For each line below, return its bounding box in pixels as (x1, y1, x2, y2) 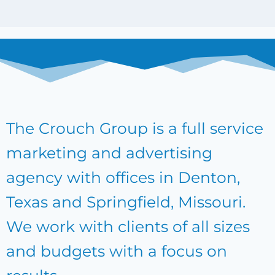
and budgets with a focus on (6, 242, 227, 260)
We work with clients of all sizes (6, 217, 250, 236)
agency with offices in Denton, (6, 168, 240, 187)
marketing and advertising (6, 144, 212, 162)
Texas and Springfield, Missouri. (6, 193, 246, 211)
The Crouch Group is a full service (6, 119, 263, 137)
